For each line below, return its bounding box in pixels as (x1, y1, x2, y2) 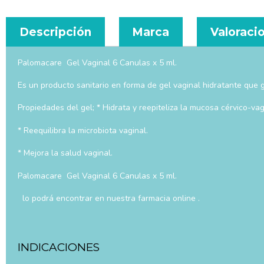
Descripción (19, 25, 91, 39)
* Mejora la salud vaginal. (18, 147, 113, 159)
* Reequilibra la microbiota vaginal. (18, 124, 148, 136)
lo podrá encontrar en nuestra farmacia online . (18, 193, 200, 204)
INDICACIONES (18, 240, 100, 254)
